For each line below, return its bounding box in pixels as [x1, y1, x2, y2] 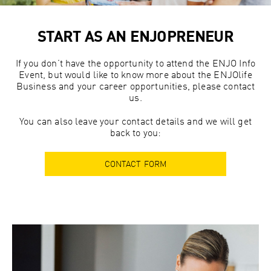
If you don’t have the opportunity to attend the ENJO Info [15, 59, 256, 70]
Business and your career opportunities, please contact [16, 82, 255, 93]
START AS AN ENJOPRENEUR [37, 31, 234, 46]
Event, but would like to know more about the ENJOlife [19, 71, 252, 81]
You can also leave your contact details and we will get [19, 117, 252, 128]
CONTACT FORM [104, 160, 167, 169]
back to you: [109, 129, 162, 139]
